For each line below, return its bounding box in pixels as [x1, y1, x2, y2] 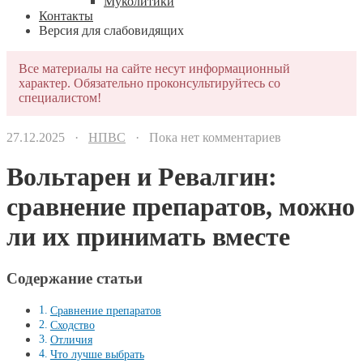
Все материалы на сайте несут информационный [19, 62, 290, 75]
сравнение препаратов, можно [6, 192, 355, 222]
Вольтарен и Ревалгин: [6, 162, 277, 192]
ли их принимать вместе [6, 222, 290, 252]
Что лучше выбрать [49, 348, 144, 361]
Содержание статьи [6, 269, 143, 287]
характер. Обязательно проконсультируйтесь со [19, 76, 280, 90]
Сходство [49, 318, 95, 332]
